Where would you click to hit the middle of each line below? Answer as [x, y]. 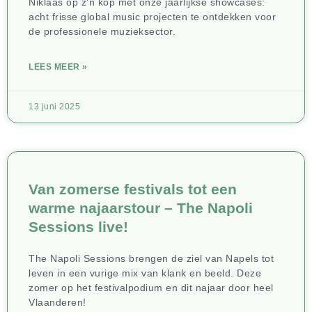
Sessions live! [78, 226]
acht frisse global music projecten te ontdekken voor [152, 16]
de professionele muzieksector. [102, 31]
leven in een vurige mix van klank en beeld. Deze [145, 273]
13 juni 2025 [54, 106]
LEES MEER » [58, 67]
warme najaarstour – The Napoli [141, 208]
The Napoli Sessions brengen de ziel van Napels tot [151, 258]
